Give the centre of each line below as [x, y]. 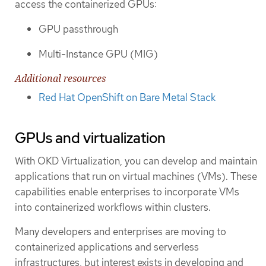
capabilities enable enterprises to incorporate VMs [127, 191]
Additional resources [60, 78]
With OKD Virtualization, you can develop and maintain [136, 161]
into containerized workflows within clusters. [113, 207]
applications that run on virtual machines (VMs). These [136, 176]
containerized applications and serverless [107, 247]
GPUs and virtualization [90, 138]
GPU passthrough [78, 29]
